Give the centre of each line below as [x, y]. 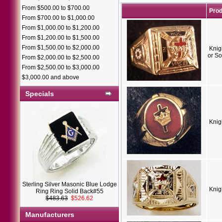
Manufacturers [50, 215]
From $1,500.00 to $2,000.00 [61, 48]
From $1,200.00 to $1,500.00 [61, 38]
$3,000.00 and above [51, 77]
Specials [40, 94]
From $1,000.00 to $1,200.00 [61, 28]
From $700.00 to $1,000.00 [58, 18]
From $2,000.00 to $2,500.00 [61, 57]
